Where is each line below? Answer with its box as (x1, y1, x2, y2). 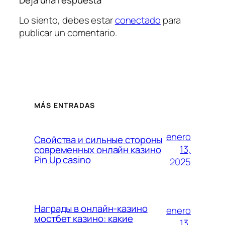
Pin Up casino (34, 153, 91, 166)
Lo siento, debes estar (19, 14, 115, 27)
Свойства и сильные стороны (34, 133, 163, 146)
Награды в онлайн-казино (34, 201, 148, 215)
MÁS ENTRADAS (34, 100, 95, 110)
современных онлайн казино (34, 143, 161, 156)
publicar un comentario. (19, 26, 117, 40)
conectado (115, 14, 161, 27)
